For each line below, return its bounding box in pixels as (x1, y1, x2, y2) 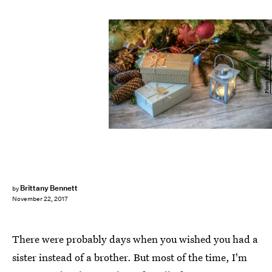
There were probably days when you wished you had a (12, 232, 258, 246)
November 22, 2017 (12, 195, 68, 203)
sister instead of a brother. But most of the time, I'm (12, 250, 247, 264)
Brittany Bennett (19, 183, 78, 193)
